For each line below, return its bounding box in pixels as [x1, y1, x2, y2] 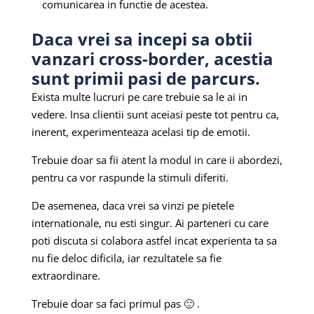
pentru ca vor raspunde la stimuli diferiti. [31, 170, 228, 184]
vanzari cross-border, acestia [31, 46, 273, 70]
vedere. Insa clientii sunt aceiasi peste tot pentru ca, [31, 107, 279, 121]
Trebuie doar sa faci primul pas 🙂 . [31, 296, 200, 310]
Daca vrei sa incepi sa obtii [31, 27, 252, 50]
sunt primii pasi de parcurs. [31, 66, 260, 90]
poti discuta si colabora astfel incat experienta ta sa [31, 233, 277, 247]
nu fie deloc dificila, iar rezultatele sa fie [31, 250, 221, 265]
